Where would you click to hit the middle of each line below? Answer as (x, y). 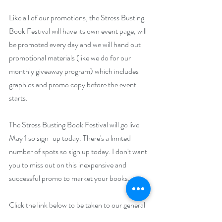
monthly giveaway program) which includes (75, 71)
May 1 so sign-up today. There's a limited (71, 138)
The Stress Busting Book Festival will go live (75, 124)
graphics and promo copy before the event (73, 84)
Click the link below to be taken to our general (78, 205)
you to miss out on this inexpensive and (68, 165)
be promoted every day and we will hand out (76, 44)
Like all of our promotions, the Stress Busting (77, 17)
